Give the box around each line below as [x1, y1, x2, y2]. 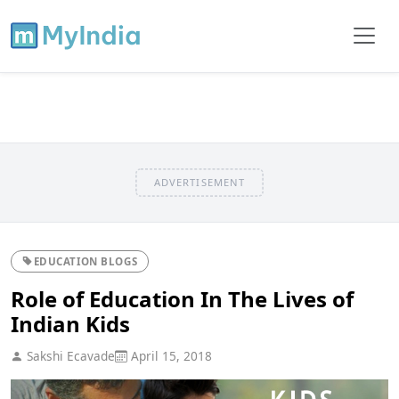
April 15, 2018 [127, 346, 212, 364]
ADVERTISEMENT [153, 175, 246, 189]
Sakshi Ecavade [23, 346, 115, 364]
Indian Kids [11, 308, 130, 338]
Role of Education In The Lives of [11, 283, 354, 313]
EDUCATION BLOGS [33, 254, 138, 268]
